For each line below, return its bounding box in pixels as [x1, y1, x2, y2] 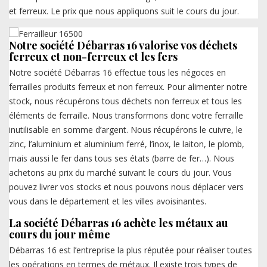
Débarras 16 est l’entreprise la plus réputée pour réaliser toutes [9, 244, 252, 256]
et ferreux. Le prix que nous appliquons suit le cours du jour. [9, 5, 239, 17]
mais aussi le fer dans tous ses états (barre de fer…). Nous [9, 152, 234, 164]
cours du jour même [9, 226, 110, 241]
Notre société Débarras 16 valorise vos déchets [9, 38, 237, 52]
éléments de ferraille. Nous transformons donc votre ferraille [9, 109, 243, 121]
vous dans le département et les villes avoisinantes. [9, 195, 206, 207]
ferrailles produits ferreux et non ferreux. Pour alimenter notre [9, 80, 247, 92]
